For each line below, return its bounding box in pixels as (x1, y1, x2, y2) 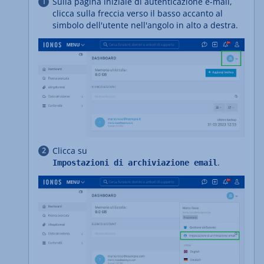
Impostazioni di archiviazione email (52, 157, 217, 167)
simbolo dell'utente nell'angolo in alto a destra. (52, 19, 238, 31)
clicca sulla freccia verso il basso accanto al (52, 8, 223, 19)
